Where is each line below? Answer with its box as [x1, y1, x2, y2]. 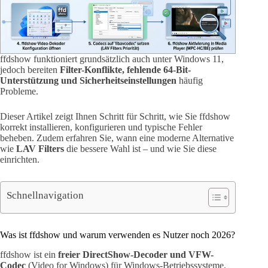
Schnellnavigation [7, 189, 84, 201]
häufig [176, 75, 203, 86]
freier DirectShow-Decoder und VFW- [58, 249, 214, 260]
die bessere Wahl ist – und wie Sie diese [64, 144, 217, 154]
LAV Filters [16, 144, 64, 154]
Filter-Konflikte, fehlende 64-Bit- [60, 65, 191, 75]
